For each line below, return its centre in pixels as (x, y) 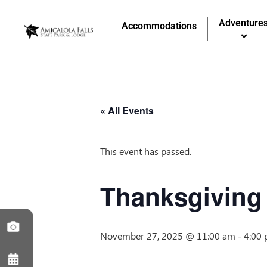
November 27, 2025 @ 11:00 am (168, 236)
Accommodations (159, 26)
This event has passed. (146, 151)
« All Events (127, 111)
